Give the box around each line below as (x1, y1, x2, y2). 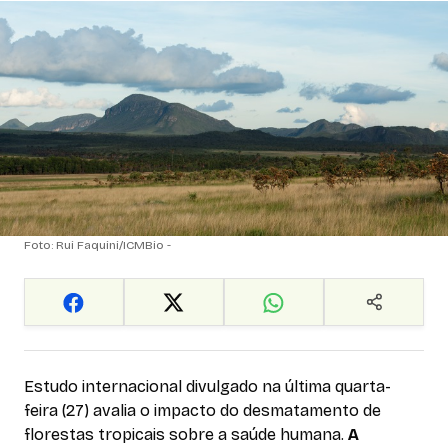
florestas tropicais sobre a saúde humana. (24, 425, 348, 445)
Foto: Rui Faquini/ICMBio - (24, 238, 171, 253)
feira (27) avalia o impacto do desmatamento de (24, 401, 381, 421)
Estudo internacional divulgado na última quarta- (24, 377, 391, 397)
